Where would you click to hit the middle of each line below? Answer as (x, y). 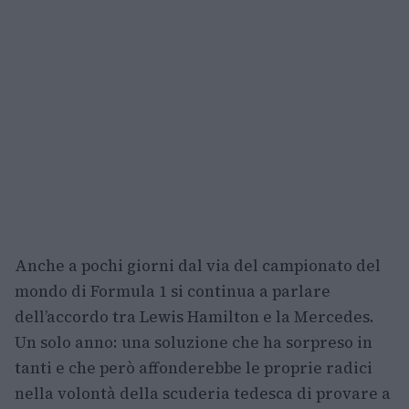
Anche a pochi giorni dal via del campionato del (198, 266)
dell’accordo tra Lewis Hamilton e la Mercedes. (194, 317)
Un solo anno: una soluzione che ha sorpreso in (194, 343)
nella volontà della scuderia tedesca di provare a (203, 394)
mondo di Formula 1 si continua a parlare (173, 292)
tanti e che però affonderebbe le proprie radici (194, 368)
